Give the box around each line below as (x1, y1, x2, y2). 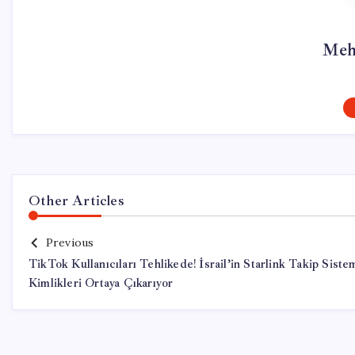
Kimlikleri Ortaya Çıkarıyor (29, 276, 174, 291)
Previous (45, 235, 94, 250)
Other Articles (29, 192, 124, 209)
